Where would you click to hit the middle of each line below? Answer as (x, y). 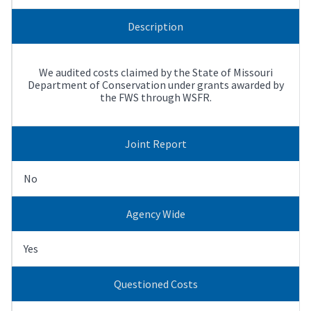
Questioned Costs (155, 284)
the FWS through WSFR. (156, 97)
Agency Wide (155, 213)
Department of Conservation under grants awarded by (156, 84)
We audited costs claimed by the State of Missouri (156, 72)
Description (155, 26)
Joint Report (155, 143)
